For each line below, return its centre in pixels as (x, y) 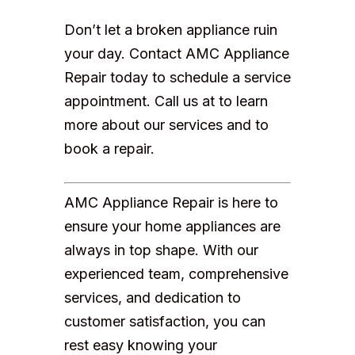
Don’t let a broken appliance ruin (170, 30)
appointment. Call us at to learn (166, 101)
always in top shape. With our (161, 250)
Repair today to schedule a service (177, 78)
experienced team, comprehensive (176, 274)
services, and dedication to (152, 298)
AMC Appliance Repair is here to (171, 203)
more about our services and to (166, 125)
